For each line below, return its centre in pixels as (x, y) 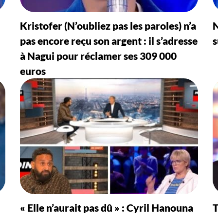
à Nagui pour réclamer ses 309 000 (98, 55)
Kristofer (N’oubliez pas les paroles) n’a (108, 25)
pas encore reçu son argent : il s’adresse (109, 40)
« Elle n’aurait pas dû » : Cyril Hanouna (106, 207)
